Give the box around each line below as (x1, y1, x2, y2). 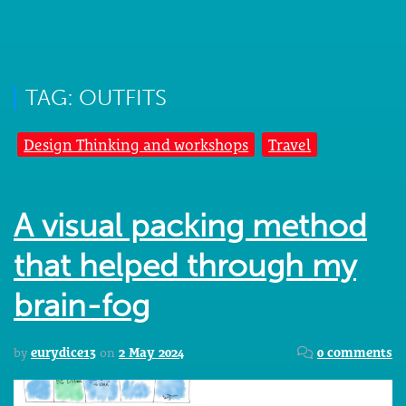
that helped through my (14, 247, 356, 285)
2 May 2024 (119, 345, 184, 361)
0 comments (316, 345, 392, 361)
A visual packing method (14, 208, 367, 246)
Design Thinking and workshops (24, 134, 249, 154)
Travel (268, 134, 312, 154)
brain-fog (14, 287, 150, 325)
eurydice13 (31, 345, 96, 361)
